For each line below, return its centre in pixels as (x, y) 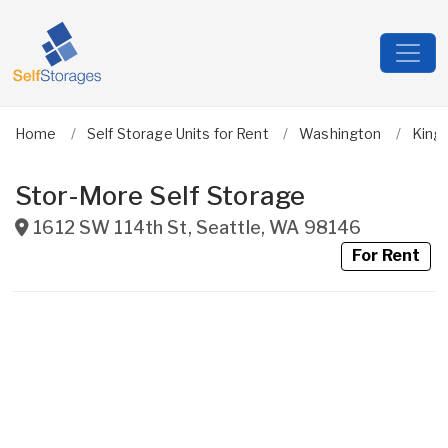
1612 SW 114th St (110, 227)
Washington (340, 133)
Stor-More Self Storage (160, 195)
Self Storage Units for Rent (177, 133)
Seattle (228, 227)
